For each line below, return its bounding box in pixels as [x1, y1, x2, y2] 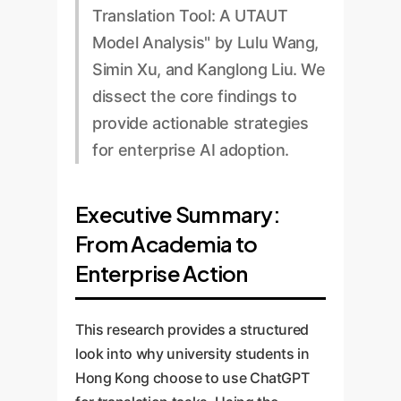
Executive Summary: [75, 200, 281, 227]
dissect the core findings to [92, 87, 297, 106]
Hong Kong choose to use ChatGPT [75, 369, 310, 387]
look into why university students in [75, 345, 310, 363]
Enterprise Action [75, 260, 248, 286]
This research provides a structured [75, 320, 310, 338]
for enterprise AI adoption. [92, 141, 289, 159]
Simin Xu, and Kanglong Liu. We [92, 60, 326, 79]
